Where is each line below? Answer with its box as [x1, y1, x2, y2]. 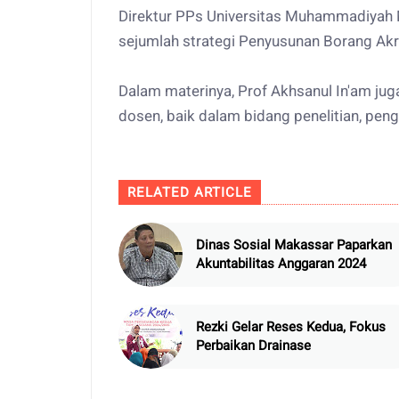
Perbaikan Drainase [196, 338, 311, 354]
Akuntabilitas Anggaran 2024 [196, 256, 366, 273]
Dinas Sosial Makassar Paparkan [196, 237, 392, 254]
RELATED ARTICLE [127, 184, 252, 201]
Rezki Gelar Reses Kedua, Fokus [196, 319, 386, 336]
